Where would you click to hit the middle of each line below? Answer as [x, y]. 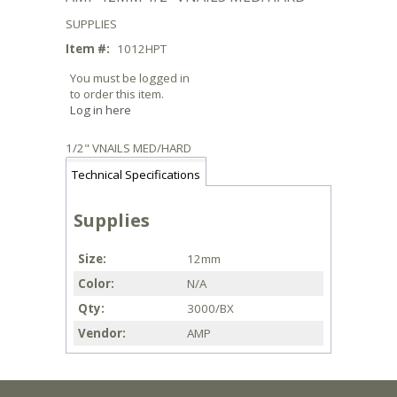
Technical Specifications [136, 175]
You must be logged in [130, 78]
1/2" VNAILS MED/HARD [128, 148]
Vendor [100, 334]
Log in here [101, 110]
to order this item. [117, 94]
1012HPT [142, 49]
